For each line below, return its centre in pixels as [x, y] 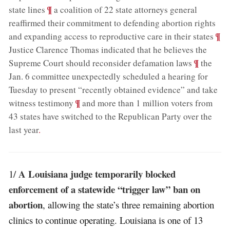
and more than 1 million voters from [147, 103]
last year [24, 130]
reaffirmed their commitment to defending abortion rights [112, 23]
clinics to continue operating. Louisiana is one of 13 [106, 220]
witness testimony [41, 103]
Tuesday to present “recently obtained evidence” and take [113, 90]
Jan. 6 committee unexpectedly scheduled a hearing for [109, 76]
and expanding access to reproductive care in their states [111, 36]
